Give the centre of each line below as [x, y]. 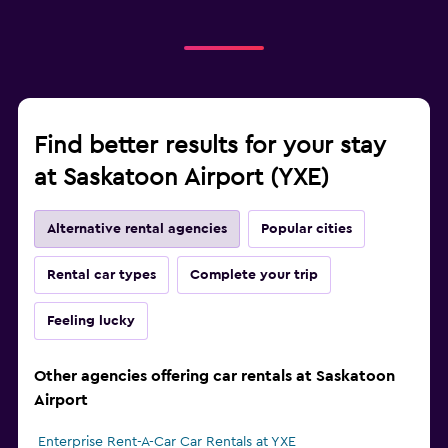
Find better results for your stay [210, 146]
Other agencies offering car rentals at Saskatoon [214, 376]
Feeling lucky [91, 321]
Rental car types [101, 275]
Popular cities [306, 229]
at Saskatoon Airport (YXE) [181, 178]
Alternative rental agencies [137, 229]
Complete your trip [254, 275]
